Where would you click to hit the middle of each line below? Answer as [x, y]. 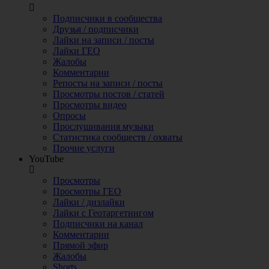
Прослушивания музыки [103, 126]
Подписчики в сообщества [107, 18]
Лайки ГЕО [77, 51]
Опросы [69, 116]
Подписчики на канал [98, 224]
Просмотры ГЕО [87, 191]
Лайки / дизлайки [89, 202]
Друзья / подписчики [96, 29]
